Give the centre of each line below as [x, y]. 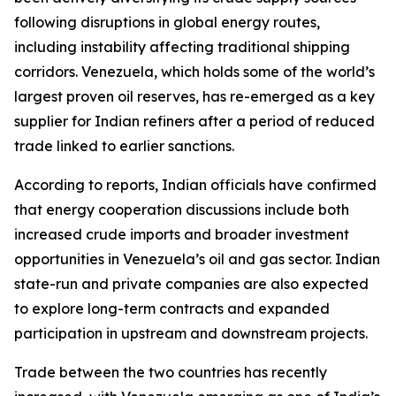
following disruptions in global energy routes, [167, 22]
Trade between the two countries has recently [171, 372]
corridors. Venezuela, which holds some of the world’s [194, 72]
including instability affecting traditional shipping [182, 47]
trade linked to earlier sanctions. [124, 146]
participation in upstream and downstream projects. [191, 333]
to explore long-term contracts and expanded [172, 308]
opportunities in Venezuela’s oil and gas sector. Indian [197, 259]
